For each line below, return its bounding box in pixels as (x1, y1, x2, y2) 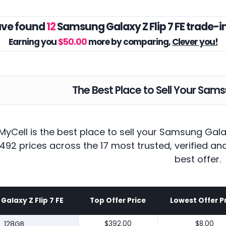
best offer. (175, 152, 221, 165)
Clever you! (172, 35, 218, 48)
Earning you (8, 35, 58, 48)
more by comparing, (86, 35, 172, 48)
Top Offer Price (90, 195, 146, 205)
